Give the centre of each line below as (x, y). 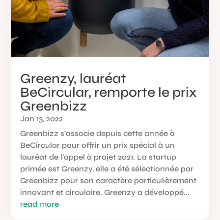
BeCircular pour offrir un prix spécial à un (98, 145)
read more (40, 204)
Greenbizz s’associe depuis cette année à (98, 134)
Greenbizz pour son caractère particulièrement (109, 181)
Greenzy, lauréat (73, 79)
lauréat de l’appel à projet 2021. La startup (98, 157)
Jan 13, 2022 (42, 119)
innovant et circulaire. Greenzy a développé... (105, 192)
